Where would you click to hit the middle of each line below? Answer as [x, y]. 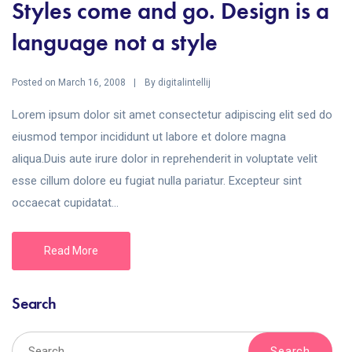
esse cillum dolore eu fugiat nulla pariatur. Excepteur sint [157, 180]
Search [34, 303]
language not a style [115, 42]
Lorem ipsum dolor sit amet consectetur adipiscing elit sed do [172, 114]
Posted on [35, 82]
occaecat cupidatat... [65, 202]
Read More [71, 250]
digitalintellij [184, 82]
